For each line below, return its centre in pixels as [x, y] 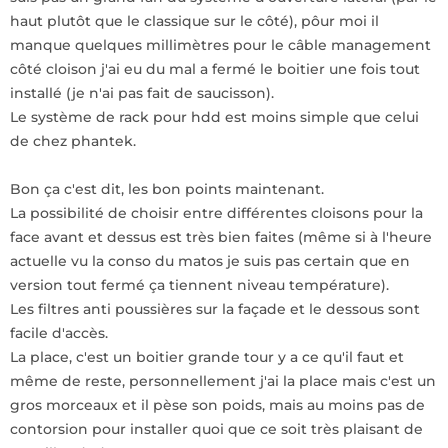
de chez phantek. [73, 141]
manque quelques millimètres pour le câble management [220, 45]
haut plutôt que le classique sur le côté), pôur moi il [194, 21]
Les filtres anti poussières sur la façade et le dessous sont [215, 309]
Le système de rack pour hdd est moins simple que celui [214, 117]
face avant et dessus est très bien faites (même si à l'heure [221, 237]
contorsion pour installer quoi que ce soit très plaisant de [216, 429]
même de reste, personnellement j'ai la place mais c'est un [223, 381]
